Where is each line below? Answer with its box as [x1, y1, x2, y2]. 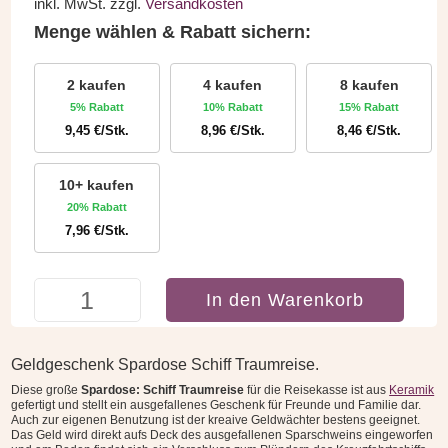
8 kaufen [339, 76, 399, 93]
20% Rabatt [66, 200, 127, 213]
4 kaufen [203, 76, 263, 93]
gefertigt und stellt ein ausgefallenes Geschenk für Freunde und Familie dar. [11, 398, 422, 413]
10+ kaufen [59, 176, 135, 193]
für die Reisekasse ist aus [244, 383, 390, 398]
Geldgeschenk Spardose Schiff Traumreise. [11, 356, 320, 374]
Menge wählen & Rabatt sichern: [33, 21, 311, 42]
